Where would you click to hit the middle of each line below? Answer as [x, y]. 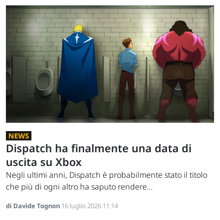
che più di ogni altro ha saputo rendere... [79, 186]
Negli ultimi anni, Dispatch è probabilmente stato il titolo [107, 175]
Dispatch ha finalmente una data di [99, 148]
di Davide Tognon [34, 206]
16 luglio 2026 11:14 [90, 206]
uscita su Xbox [44, 162]
